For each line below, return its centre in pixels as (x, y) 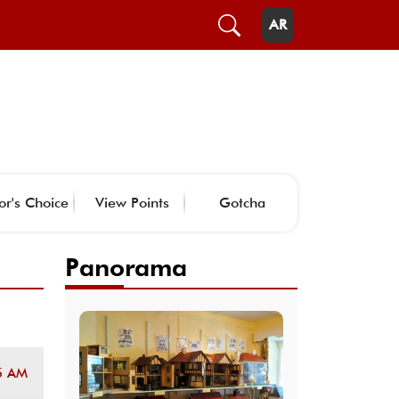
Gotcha (242, 202)
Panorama (126, 267)
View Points (132, 202)
